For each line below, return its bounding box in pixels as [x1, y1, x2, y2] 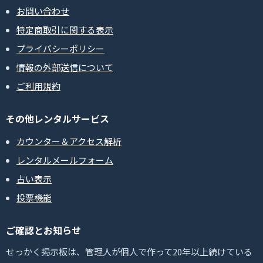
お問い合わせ [16, 5, 69, 18]
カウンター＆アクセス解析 [16, 135, 122, 148]
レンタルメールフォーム [16, 154, 113, 167]
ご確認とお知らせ [6, 223, 81, 238]
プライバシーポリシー [16, 42, 104, 55]
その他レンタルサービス [6, 112, 109, 126]
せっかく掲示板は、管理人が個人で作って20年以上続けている [6, 245, 252, 258]
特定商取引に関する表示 [16, 23, 113, 36]
